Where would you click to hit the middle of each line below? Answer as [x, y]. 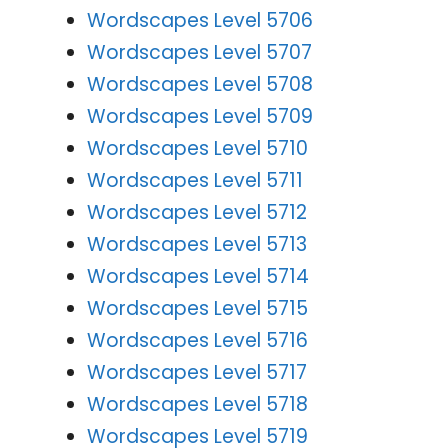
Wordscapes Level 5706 [200, 20]
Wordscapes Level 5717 [197, 372]
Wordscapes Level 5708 [200, 84]
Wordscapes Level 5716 [197, 340]
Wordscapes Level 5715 [197, 308]
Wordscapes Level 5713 [197, 244]
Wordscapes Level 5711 [195, 180]
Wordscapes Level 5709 [200, 116]
